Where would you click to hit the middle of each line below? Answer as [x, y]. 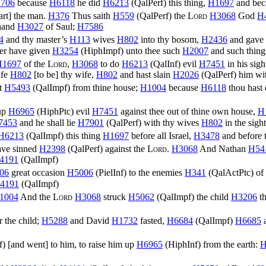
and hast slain [145, 75]
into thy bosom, [170, 40]
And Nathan [223, 149]
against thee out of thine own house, [188, 112]
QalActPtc [231, 173]
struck [115, 197]
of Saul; [60, 27]
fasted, [152, 221]
